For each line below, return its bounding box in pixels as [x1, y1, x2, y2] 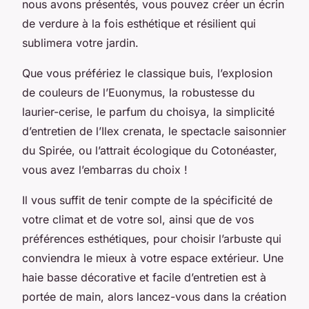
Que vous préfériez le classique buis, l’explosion [22, 66, 272, 80]
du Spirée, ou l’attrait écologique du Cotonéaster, [22, 143, 277, 157]
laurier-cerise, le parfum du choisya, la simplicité [22, 104, 275, 119]
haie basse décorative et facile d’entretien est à [22, 270, 266, 284]
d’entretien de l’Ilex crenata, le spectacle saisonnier [22, 123, 286, 138]
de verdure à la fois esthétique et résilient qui [22, 16, 256, 30]
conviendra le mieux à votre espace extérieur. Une [22, 250, 283, 265]
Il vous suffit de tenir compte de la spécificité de [22, 192, 272, 207]
